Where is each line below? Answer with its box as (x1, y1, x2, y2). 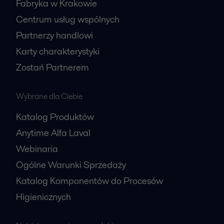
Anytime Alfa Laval (16, 126, 90, 139)
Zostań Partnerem (16, 60, 89, 73)
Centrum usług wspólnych (16, 12, 119, 25)
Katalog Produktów (16, 110, 94, 123)
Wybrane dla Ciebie (16, 90, 82, 102)
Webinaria (16, 142, 58, 155)
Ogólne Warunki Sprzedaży (16, 158, 126, 171)
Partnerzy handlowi (16, 28, 93, 41)
